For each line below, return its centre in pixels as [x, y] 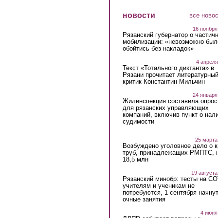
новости [139, 15]
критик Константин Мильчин [163, 81]
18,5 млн [135, 160]
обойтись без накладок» [158, 48]
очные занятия [144, 200]
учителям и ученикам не [158, 186]
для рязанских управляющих [165, 108]
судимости [138, 121]
